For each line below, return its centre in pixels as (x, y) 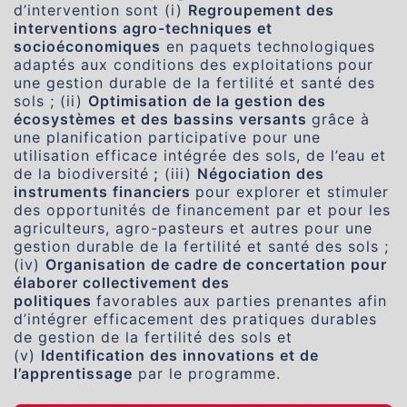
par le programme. (207, 373)
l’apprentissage (73, 373)
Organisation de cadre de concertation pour (216, 264)
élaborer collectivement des (122, 283)
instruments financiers (104, 192)
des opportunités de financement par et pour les (202, 210)
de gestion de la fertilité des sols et (153, 337)
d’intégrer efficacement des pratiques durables (195, 319)
